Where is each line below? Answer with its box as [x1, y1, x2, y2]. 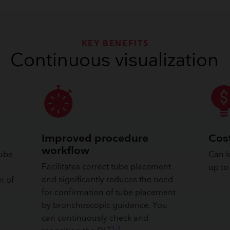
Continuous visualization [10, 50, 219, 72]
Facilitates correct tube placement [42, 162, 171, 172]
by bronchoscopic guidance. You [42, 201, 168, 211]
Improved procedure [42, 131, 149, 145]
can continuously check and [42, 214, 149, 224]
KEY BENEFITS [81, 39, 149, 49]
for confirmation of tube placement [42, 188, 176, 198]
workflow [42, 144, 90, 157]
